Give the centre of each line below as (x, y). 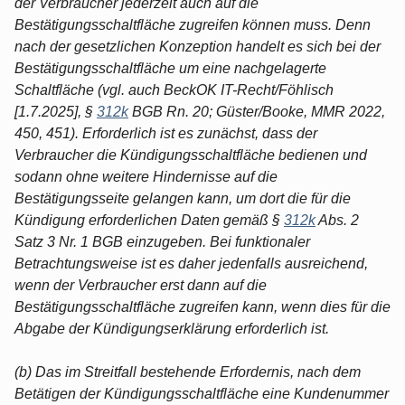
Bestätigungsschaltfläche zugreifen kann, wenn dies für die (202, 306)
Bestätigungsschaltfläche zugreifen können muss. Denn (193, 24)
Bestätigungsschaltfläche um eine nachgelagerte (170, 68)
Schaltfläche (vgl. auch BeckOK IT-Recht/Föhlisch (174, 89)
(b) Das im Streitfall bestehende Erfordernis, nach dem (188, 372)
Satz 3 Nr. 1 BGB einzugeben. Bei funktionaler (162, 241)
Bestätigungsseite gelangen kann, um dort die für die (183, 198)
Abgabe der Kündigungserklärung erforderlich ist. (172, 328)
